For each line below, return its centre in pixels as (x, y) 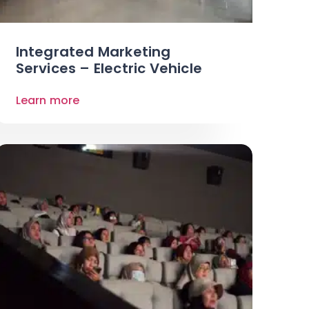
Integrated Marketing (93, 51)
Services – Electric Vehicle (109, 68)
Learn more (48, 100)
